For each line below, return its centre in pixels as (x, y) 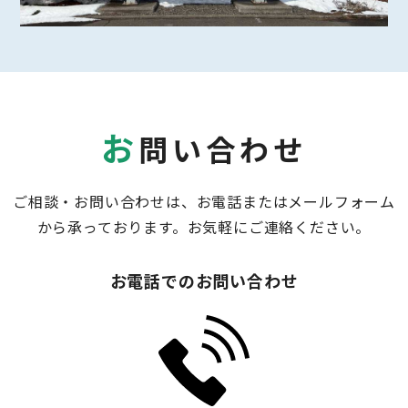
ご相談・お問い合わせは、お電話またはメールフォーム (204, 203)
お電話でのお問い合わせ (204, 283)
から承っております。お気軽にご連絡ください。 (204, 229)
